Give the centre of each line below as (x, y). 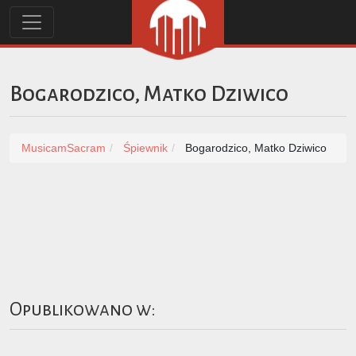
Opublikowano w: (83, 309)
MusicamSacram (64, 147)
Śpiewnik (145, 147)
